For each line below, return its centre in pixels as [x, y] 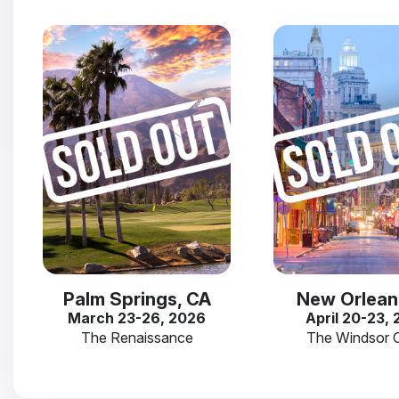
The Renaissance [137, 337]
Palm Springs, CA [137, 299]
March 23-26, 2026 [137, 318]
